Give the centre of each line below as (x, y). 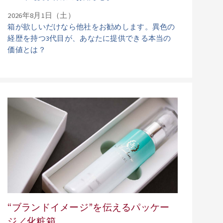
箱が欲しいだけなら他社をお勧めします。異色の (91, 27)
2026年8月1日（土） (41, 16)
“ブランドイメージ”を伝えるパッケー (89, 207)
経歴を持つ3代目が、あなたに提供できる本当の (89, 39)
